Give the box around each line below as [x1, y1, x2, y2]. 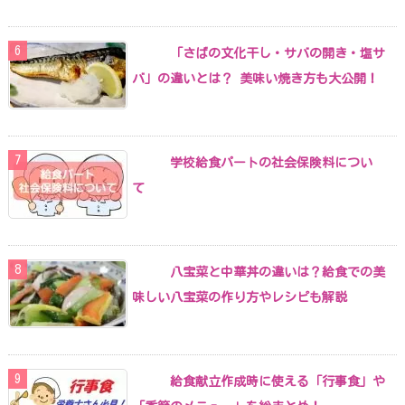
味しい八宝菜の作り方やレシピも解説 [132, 290, 347, 304]
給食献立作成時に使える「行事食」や [170, 374, 385, 388]
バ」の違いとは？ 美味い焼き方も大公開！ [132, 71, 379, 85]
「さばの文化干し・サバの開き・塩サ [170, 46, 385, 60]
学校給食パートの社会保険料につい [170, 155, 372, 169]
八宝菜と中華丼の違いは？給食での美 [170, 265, 385, 278]
